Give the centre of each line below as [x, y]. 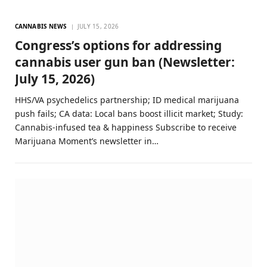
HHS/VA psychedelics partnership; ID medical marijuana [127, 100]
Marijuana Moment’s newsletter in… [87, 141]
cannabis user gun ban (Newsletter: [125, 62]
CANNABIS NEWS [41, 26]
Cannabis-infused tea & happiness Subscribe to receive [126, 127]
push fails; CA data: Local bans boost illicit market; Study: [129, 113]
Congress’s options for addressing [118, 45]
